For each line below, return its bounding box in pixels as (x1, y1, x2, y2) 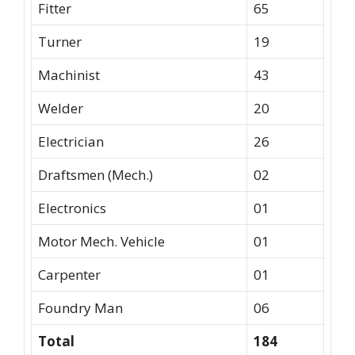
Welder (38, 98, 83, 117)
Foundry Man (38, 298, 123, 317)
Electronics (38, 198, 106, 217)
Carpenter (38, 265, 101, 284)
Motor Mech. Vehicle (38, 231, 165, 250)
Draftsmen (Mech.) (38, 165, 153, 184)
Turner (38, 32, 82, 51)
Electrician (38, 132, 104, 151)
